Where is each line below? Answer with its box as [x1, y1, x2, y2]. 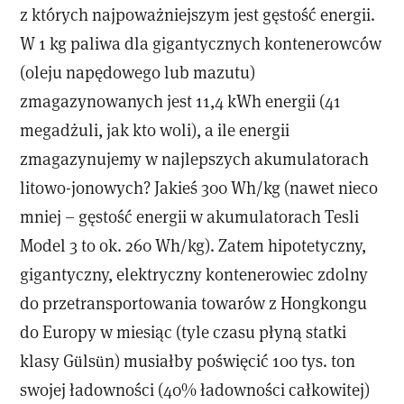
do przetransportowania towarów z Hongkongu [20, 290, 368, 314]
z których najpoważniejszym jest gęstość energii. [20, 2, 376, 25]
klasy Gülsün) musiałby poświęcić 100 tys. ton [20, 348, 356, 372]
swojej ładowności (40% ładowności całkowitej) [20, 377, 371, 400]
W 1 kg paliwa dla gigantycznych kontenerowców [20, 31, 382, 54]
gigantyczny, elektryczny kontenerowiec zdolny [20, 262, 369, 285]
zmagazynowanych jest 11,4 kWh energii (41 [20, 88, 342, 112]
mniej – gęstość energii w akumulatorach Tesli [20, 204, 360, 227]
